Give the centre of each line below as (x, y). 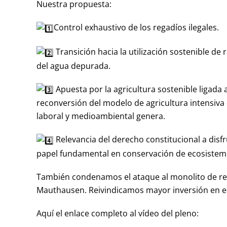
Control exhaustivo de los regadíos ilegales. (136, 28)
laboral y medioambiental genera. (101, 116)
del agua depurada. (73, 66)
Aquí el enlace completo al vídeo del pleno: (118, 213)
